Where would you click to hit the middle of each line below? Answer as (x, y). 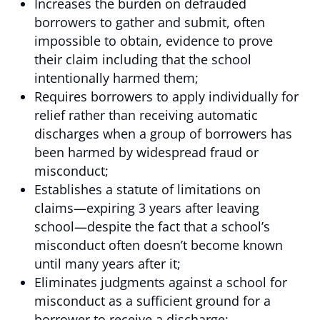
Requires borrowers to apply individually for (166, 96)
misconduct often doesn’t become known (159, 245)
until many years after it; (109, 264)
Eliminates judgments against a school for (161, 282)
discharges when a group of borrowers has (163, 134)
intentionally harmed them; (118, 78)
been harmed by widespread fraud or (146, 152)
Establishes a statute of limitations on (147, 189)
